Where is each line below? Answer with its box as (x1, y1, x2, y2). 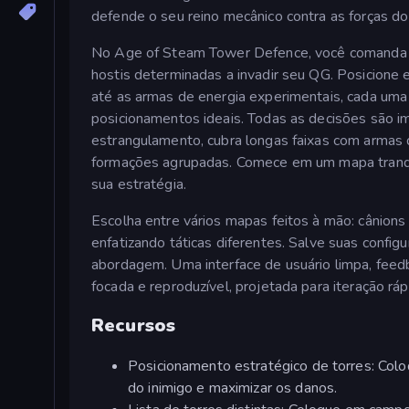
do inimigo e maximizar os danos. (128, 377, 338, 398)
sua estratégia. (91, 173, 186, 194)
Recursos (91, 313, 176, 339)
